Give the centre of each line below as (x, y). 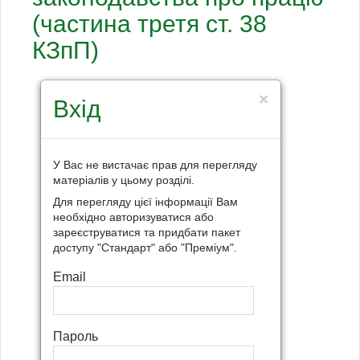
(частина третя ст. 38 (149, 24)
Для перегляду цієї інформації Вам (145, 202)
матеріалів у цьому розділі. (124, 180)
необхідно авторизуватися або (133, 217)
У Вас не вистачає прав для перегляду (155, 165)
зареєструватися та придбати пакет (147, 232)
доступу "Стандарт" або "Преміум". (145, 247)
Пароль (76, 336)
